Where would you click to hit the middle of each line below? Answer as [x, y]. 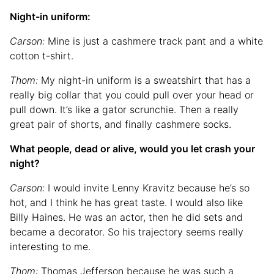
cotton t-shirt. [42, 55]
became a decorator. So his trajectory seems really [127, 231]
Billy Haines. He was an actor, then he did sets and [126, 217]
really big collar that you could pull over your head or [132, 94]
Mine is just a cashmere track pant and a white [155, 41]
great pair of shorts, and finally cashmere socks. [120, 124]
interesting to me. [50, 246]
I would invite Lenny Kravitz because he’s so [149, 187]
